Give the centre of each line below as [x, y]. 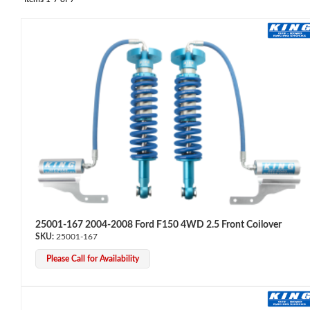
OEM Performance [61, 123]
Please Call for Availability [93, 258]
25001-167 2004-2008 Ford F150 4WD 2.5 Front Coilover [158, 225]
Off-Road [40, 303]
